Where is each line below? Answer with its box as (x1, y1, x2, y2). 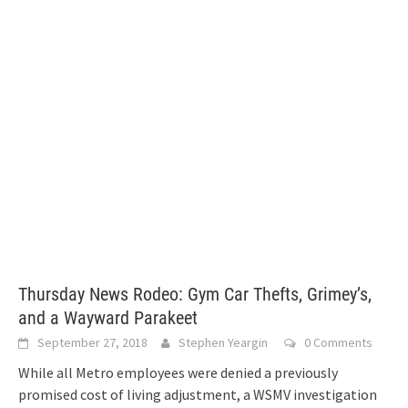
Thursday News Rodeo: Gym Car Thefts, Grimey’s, (18, 283, 372, 306)
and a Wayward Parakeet (18, 307, 198, 330)
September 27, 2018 (37, 334, 148, 352)
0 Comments (304, 334, 372, 352)
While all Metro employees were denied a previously (18, 363, 338, 382)
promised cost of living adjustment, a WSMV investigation (18, 385, 377, 404)
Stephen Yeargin (178, 334, 268, 352)
